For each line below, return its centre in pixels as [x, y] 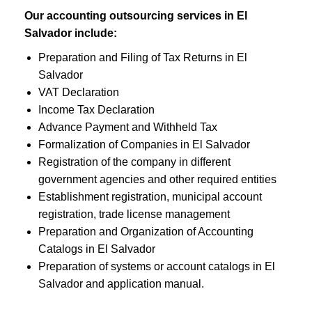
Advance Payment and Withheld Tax [128, 127]
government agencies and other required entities [157, 179]
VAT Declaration [79, 92]
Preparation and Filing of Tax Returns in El [143, 57]
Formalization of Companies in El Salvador [144, 145]
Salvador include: [71, 33]
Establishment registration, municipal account [150, 197]
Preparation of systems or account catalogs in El [157, 266]
